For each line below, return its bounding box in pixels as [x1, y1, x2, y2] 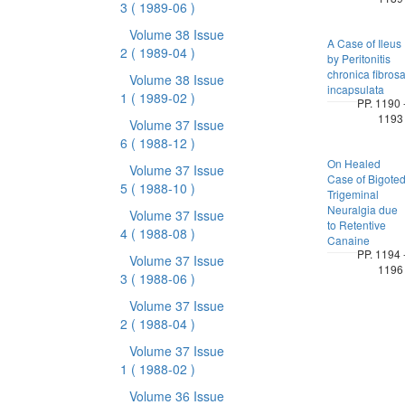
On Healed [326, 155, 381, 171]
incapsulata [326, 81, 384, 97]
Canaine [326, 232, 370, 248]
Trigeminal [326, 186, 379, 202]
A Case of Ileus [326, 35, 401, 51]
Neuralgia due [326, 202, 398, 217]
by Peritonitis [326, 51, 391, 66]
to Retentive [326, 217, 386, 232]
